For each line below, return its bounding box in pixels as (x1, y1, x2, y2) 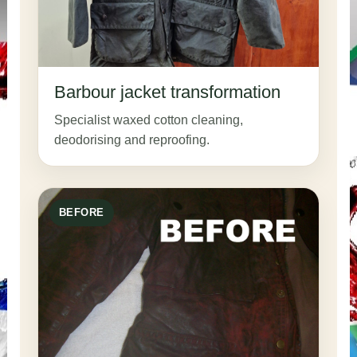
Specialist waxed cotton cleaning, (53, 113, 243, 127)
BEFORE (58, 206, 104, 219)
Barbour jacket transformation (53, 82, 280, 103)
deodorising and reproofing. (53, 133, 210, 147)
